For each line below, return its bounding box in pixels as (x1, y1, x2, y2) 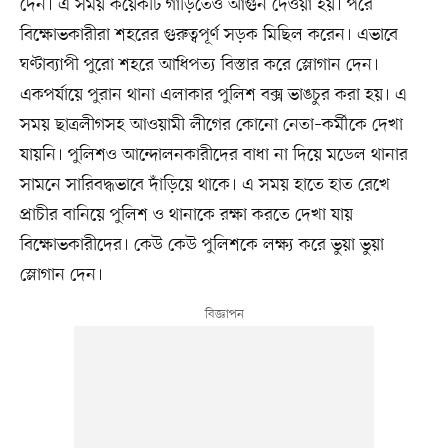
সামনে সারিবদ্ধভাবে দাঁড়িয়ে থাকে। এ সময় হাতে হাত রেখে (19, 173, 390, 198)
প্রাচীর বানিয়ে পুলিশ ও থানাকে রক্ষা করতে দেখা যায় (19, 203, 353, 228)
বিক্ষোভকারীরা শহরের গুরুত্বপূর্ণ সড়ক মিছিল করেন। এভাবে (19, 23, 398, 48)
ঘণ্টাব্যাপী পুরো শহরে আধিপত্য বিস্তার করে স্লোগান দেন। (19, 53, 379, 78)
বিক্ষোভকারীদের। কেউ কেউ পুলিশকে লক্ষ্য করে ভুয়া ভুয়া (19, 233, 384, 258)
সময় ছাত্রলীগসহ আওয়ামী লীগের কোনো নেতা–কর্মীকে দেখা (19, 113, 403, 138)
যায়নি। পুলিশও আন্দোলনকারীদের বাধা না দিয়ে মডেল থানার (19, 143, 408, 168)
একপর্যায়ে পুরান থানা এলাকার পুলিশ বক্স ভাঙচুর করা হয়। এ (19, 83, 407, 108)
